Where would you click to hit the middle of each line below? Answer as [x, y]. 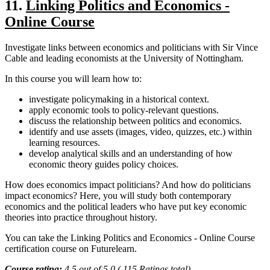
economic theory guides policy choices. [104, 164]
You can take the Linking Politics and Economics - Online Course [130, 237]
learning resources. [64, 142]
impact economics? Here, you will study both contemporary [118, 195]
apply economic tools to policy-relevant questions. [124, 110]
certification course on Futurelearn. [71, 248]
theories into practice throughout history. [81, 217]
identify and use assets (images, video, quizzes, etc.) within [140, 131]
